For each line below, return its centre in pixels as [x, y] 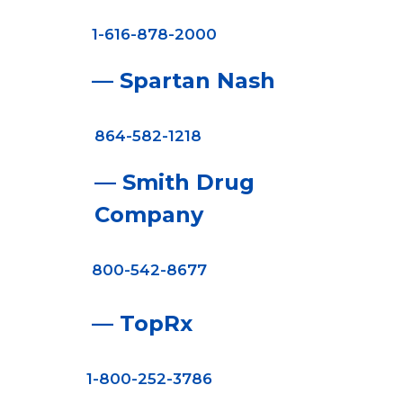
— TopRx [142, 323]
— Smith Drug [174, 182]
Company [148, 215]
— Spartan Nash [183, 81]
